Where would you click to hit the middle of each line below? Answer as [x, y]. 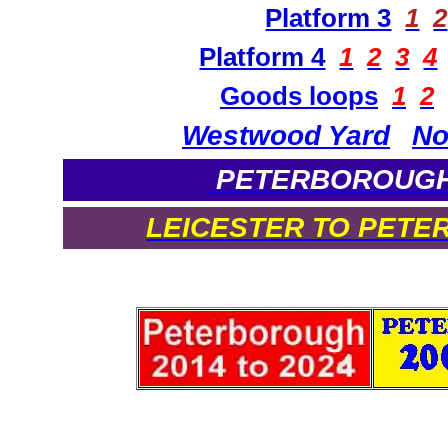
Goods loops [299, 95]
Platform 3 [328, 17]
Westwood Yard [286, 135]
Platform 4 [262, 56]
